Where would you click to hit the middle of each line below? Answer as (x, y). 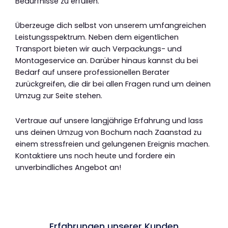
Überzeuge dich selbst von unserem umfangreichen (111, 26)
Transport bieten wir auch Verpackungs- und (98, 49)
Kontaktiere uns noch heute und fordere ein (95, 155)
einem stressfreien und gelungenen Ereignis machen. (112, 144)
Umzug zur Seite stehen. (59, 96)
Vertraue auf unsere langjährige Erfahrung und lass (109, 120)
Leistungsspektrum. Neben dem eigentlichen (97, 37)
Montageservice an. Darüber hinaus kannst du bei (107, 61)
